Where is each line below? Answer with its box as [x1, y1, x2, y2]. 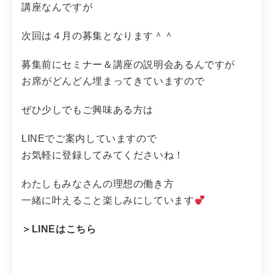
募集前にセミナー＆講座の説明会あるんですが [21, 59, 235, 70]
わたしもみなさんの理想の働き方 [21, 178, 174, 189]
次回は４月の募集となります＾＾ [21, 30, 174, 41]
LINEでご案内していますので [21, 133, 157, 144]
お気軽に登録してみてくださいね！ [21, 149, 184, 160]
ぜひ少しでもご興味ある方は [21, 104, 154, 115]
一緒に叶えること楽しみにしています [21, 194, 194, 206]
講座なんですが [21, 1, 93, 12]
